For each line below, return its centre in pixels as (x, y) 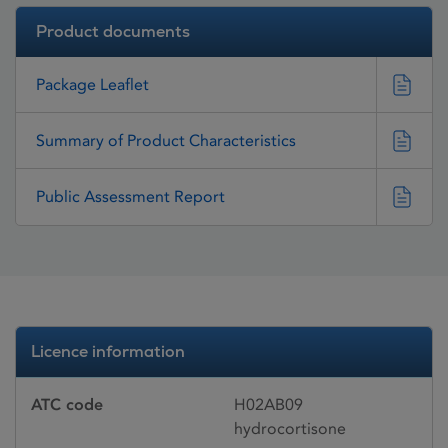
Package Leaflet (92, 84)
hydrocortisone (290, 428)
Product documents (113, 31)
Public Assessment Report (130, 197)
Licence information (108, 351)
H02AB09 (268, 404)
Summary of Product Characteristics (166, 140)
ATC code (67, 404)
